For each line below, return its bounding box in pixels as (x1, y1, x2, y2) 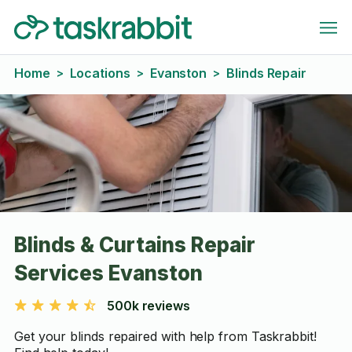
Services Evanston (13, 261, 203, 285)
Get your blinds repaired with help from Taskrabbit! (13, 328, 317, 344)
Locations (69, 65, 130, 81)
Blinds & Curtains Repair (13, 233, 255, 257)
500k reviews (106, 298, 190, 313)
